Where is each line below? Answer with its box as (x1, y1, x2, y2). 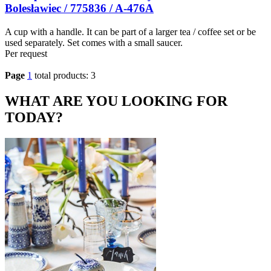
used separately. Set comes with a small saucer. (5, 38, 183, 48)
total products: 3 (34, 70, 96, 81)
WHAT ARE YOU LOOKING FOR (5, 93, 227, 109)
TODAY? (5, 109, 63, 126)
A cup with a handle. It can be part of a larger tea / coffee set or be (5, 27, 256, 38)
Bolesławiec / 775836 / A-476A (5, 2, 154, 15)
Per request (5, 48, 47, 59)
